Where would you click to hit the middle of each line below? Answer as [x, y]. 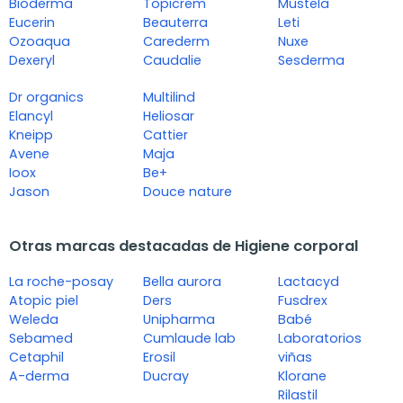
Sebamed [41, 339]
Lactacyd [308, 282]
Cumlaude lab [190, 339]
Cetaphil [36, 358]
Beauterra [176, 23]
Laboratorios [319, 339]
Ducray [166, 376]
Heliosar [169, 116]
